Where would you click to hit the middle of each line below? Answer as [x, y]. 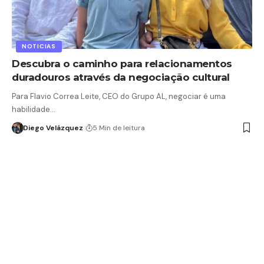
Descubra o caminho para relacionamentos [122, 63]
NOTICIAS [39, 46]
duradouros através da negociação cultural [121, 77]
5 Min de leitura [118, 128]
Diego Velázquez [53, 128]
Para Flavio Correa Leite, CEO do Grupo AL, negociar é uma [119, 96]
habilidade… [34, 109]
